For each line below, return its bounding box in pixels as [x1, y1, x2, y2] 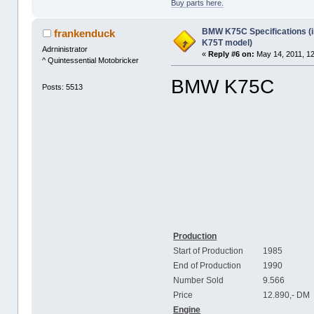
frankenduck [53, 27, 115, 40]
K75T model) [202, 38, 253, 48]
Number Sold [173, 275, 224, 286]
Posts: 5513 [42, 82, 83, 91]
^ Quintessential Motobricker [42, 56, 139, 65]
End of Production [173, 261, 242, 271]
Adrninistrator [42, 45, 88, 54]
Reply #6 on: [208, 50, 255, 59]
